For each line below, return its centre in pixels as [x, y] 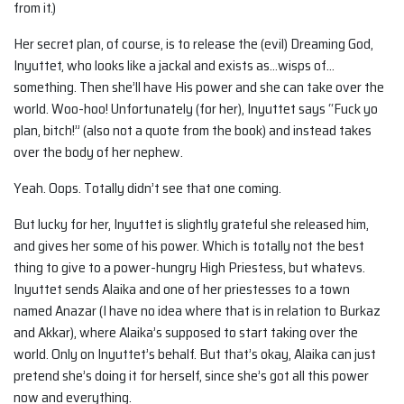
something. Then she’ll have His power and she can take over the [199, 87]
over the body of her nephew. [98, 152]
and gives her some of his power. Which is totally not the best [189, 246]
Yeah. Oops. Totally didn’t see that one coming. [147, 188]
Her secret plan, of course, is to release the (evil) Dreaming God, [193, 44]
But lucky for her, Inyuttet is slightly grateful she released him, [191, 225]
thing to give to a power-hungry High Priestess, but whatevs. [189, 268]
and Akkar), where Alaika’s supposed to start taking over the [186, 333]
